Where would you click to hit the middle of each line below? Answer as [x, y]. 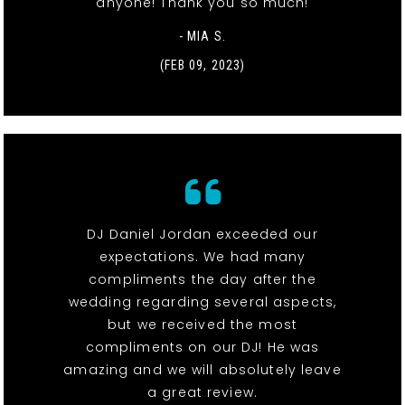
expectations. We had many [202, 256]
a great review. [202, 392]
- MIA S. [202, 36]
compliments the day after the [202, 279]
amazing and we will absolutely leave [202, 369]
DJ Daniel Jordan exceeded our [202, 234]
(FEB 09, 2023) [202, 65]
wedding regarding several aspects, [202, 301]
